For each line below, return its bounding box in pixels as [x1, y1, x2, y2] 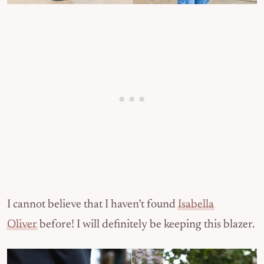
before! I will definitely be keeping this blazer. [37, 219, 255, 230]
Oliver [7, 219, 37, 230]
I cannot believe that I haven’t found [7, 199, 178, 210]
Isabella [178, 199, 214, 210]
